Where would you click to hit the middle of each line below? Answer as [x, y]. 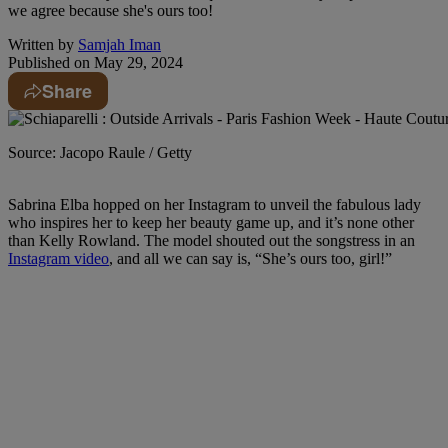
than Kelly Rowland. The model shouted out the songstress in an [211, 240]
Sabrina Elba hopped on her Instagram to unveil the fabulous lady [214, 204]
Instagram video [58, 258]
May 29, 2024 [136, 62]
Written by [41, 44]
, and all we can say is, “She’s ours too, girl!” [250, 258]
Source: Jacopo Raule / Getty [100, 152]
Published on [49, 62]
